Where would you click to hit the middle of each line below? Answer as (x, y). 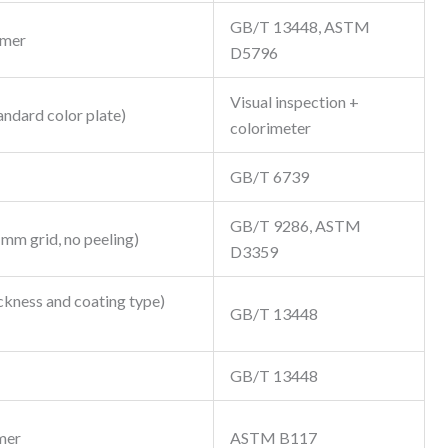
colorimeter (270, 128)
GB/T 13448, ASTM (300, 27)
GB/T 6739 (269, 177)
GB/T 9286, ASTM (295, 226)
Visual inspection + (294, 102)
